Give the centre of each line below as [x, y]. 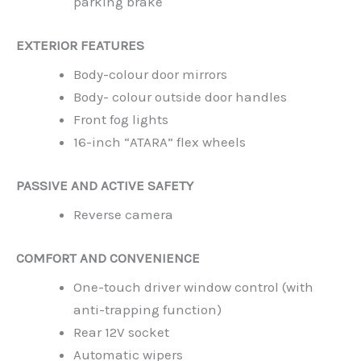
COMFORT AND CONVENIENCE [108, 257]
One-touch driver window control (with [193, 287]
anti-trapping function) [147, 310]
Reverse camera [123, 215]
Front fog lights [121, 120]
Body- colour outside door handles [180, 97]
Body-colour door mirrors [150, 75]
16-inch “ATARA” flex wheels [160, 142]
